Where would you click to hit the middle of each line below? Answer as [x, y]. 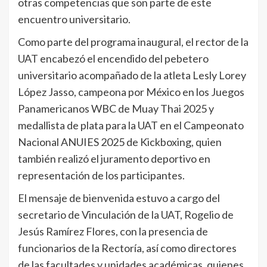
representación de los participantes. [101, 175]
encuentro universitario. [74, 19]
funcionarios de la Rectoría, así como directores [127, 248]
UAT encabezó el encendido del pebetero [113, 58]
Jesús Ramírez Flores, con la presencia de [113, 231]
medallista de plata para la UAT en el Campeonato [131, 125]
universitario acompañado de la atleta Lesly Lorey [132, 75]
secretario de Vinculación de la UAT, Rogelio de [126, 214]
